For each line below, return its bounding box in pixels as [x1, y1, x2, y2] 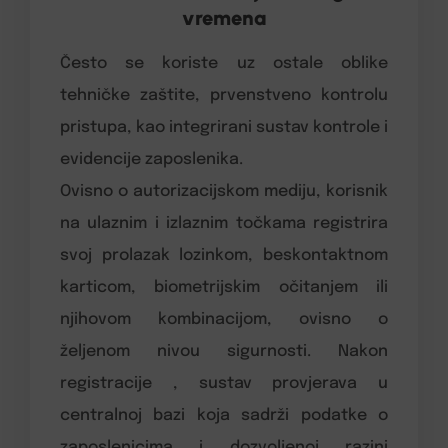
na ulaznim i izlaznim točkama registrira [60, 215, 388, 233]
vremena [182, 6, 266, 31]
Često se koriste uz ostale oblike [60, 55, 388, 73]
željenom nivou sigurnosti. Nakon [60, 343, 388, 361]
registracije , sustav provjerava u [60, 375, 388, 393]
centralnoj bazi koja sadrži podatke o [60, 407, 388, 425]
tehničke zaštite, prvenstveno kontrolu [60, 87, 388, 105]
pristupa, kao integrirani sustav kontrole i [60, 119, 388, 137]
